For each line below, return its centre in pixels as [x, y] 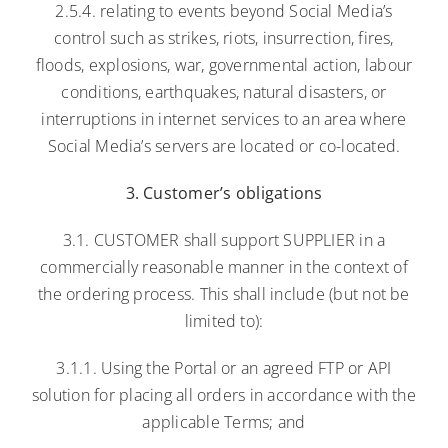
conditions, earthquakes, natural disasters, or [224, 91]
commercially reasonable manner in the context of [224, 266]
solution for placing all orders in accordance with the [224, 394]
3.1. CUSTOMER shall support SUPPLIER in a [224, 239]
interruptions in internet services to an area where [224, 118]
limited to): [224, 320]
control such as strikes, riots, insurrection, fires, [224, 37]
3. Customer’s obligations [224, 192]
